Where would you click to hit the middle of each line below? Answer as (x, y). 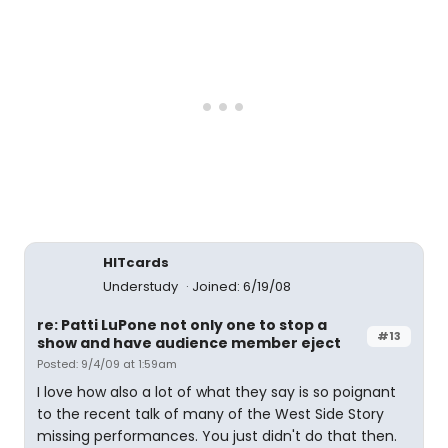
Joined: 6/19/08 (241, 286)
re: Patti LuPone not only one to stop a (182, 325)
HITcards (136, 262)
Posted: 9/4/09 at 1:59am (107, 364)
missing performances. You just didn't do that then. (217, 436)
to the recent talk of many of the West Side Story (210, 414)
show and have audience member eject (189, 343)
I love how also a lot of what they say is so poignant (216, 392)
